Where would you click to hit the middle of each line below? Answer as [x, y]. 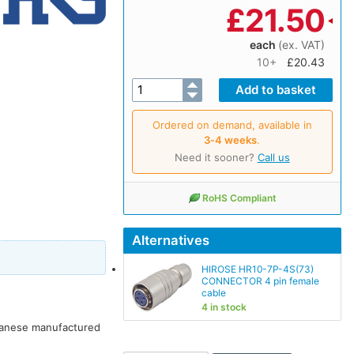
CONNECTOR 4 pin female [260, 281]
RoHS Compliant [239, 198]
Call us [273, 157]
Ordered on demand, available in [232, 124]
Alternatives [170, 241]
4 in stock [224, 307]
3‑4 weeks [231, 139]
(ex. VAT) [301, 44]
